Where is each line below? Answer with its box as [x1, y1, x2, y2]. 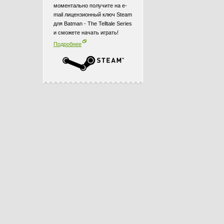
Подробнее [53, 41, 81, 47]
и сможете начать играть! [53, 29, 118, 35]
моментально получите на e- [53, 2, 127, 8]
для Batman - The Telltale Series [53, 20, 132, 26]
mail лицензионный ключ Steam [53, 11, 132, 17]
